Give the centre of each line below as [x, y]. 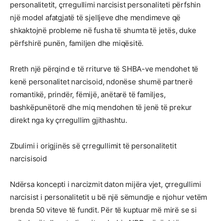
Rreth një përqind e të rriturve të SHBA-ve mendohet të [104, 69]
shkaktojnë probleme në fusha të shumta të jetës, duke [103, 30]
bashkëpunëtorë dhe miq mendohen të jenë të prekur [101, 107]
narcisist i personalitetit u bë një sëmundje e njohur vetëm [109, 197]
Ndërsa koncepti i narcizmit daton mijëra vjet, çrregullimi [106, 184]
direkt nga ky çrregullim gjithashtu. [69, 120]
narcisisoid [28, 159]
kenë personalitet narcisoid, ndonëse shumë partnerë [101, 82]
